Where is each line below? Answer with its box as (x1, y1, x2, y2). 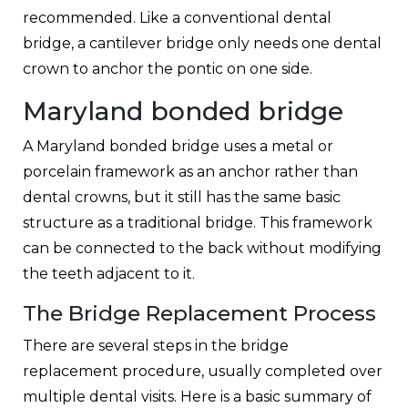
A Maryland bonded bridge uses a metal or (23, 137, 333, 155)
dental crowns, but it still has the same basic (23, 188, 341, 206)
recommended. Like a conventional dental (23, 8, 331, 26)
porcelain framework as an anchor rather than (23, 162, 358, 180)
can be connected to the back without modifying (23, 239, 382, 257)
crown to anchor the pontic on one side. (23, 59, 312, 77)
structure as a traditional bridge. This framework (23, 213, 372, 231)
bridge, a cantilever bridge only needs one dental (23, 34, 382, 52)
